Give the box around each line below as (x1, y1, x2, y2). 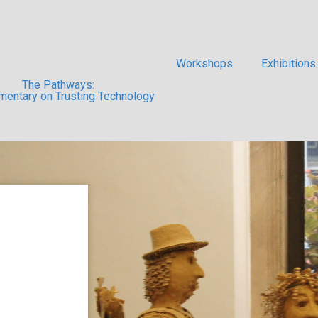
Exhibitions (261, 57, 316, 70)
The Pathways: (22, 78, 95, 92)
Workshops (175, 57, 233, 70)
